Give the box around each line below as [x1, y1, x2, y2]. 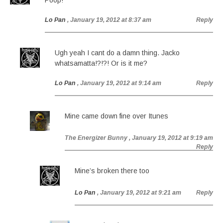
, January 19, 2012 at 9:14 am [77, 80, 161, 87]
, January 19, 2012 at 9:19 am [129, 134, 213, 141]
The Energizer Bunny [65, 134, 127, 141]
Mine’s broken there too [75, 167, 149, 175]
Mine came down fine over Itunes [65, 112, 168, 120]
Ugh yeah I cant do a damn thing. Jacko [55, 49, 180, 57]
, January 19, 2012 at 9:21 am [97, 189, 181, 196]
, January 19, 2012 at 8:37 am [67, 16, 151, 23]
